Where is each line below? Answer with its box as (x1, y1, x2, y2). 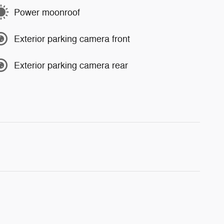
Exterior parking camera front (14, 33, 130, 44)
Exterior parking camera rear (14, 59, 128, 71)
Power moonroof (14, 6, 80, 18)
